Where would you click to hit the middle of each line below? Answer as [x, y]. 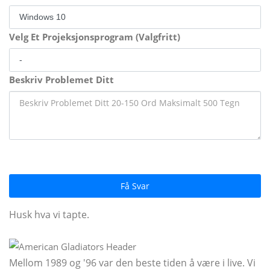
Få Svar [135, 186]
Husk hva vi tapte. [49, 214]
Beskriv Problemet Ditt [61, 79]
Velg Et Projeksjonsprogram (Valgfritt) [95, 36]
